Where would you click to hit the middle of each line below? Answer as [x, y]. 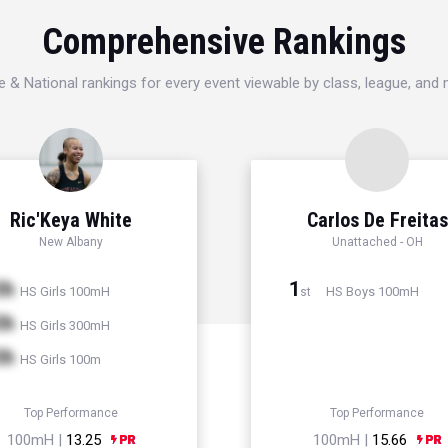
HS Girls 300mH [63, 326]
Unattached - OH [377, 242]
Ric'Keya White [71, 220]
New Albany [71, 242]
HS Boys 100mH [371, 292]
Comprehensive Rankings [224, 42]
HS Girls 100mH [63, 292]
